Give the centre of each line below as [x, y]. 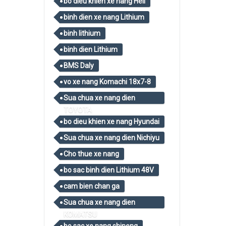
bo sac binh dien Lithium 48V [109, 170]
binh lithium [82, 33]
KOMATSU [80, 214]
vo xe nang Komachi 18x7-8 [107, 82]
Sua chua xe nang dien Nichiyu [111, 138]
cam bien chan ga [92, 186]
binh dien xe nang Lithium [104, 17]
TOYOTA [78, 110]
